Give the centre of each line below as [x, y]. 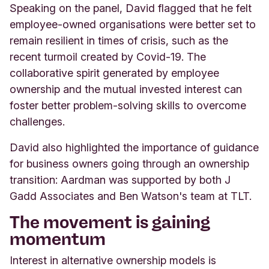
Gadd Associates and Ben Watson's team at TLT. [132, 196]
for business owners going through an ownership [129, 163]
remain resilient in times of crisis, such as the [119, 40]
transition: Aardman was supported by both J [120, 180]
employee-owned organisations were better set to [133, 24]
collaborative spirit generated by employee [114, 73]
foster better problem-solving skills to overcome [128, 105]
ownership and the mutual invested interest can [126, 89]
